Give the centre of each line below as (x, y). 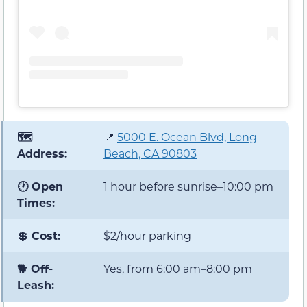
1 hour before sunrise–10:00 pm (188, 186)
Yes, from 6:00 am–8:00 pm (178, 269)
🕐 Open (40, 186)
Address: (42, 153)
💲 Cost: (39, 236)
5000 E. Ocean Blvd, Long (187, 137)
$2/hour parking (147, 236)
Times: (36, 203)
